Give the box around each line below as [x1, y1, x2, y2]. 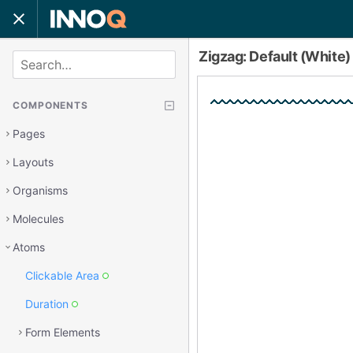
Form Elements [25, 325, 100, 339]
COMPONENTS [13, 99, 88, 111]
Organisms [13, 184, 68, 197]
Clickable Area [25, 269, 99, 282]
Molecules [13, 212, 64, 225]
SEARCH [12, 51, 55, 63]
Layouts [13, 155, 54, 169]
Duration [25, 297, 69, 310]
